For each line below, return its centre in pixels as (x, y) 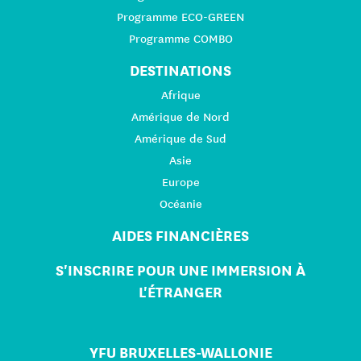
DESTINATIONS (180, 71)
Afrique (180, 95)
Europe (180, 183)
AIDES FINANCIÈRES (180, 236)
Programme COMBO (180, 39)
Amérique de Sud (180, 139)
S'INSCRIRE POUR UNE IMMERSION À (180, 271)
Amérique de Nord (180, 117)
